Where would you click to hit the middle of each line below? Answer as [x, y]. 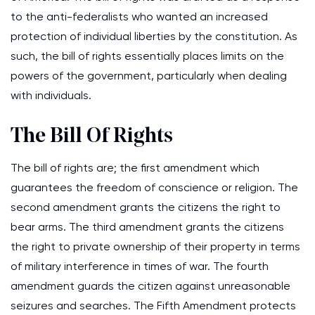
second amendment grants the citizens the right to [146, 207]
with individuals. [51, 95]
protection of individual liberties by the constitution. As [154, 36]
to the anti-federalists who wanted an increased [139, 17]
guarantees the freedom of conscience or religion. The [154, 187]
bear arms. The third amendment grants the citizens [147, 227]
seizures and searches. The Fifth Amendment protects [153, 306]
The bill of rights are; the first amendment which [135, 168]
